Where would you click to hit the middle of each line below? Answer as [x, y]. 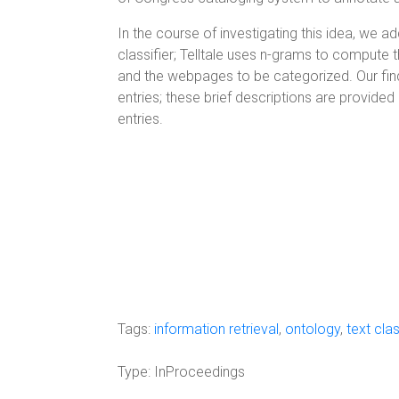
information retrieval [216, 329]
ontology [313, 329]
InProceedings [198, 372]
